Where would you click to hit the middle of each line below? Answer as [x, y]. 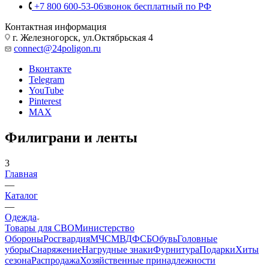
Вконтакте [50, 121]
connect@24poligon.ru [57, 101]
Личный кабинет [77, 17]
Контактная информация [56, 79]
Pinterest [45, 154]
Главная [21, 226]
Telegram [47, 132]
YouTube [46, 143]
